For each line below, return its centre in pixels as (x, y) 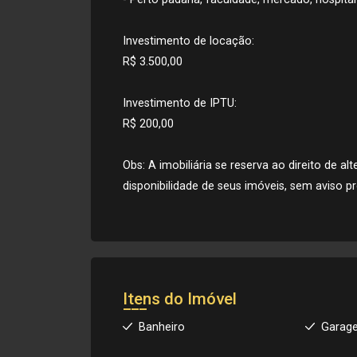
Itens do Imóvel (180, 298)
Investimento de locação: (188, 41)
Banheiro (162, 327)
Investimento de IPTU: (180, 103)
